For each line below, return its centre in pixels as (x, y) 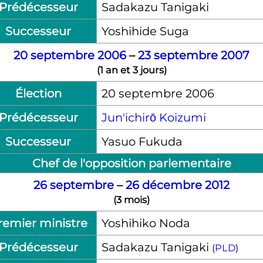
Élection (38, 93)
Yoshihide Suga (145, 31)
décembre (172, 185)
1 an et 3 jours (131, 70)
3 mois (131, 199)
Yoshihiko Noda (146, 223)
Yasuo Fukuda (142, 141)
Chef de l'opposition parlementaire (131, 163)
